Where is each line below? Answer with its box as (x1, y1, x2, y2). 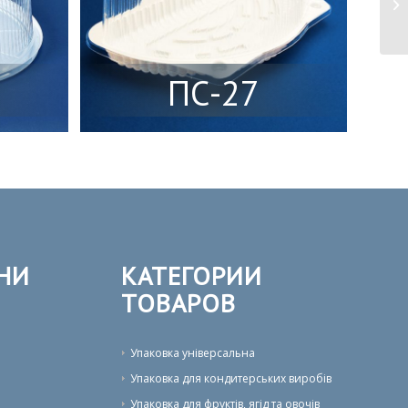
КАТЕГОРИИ (120, 258, 262, 292)
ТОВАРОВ (120, 285, 236, 320)
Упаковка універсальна (129, 344, 255, 361)
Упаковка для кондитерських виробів (129, 370, 331, 386)
